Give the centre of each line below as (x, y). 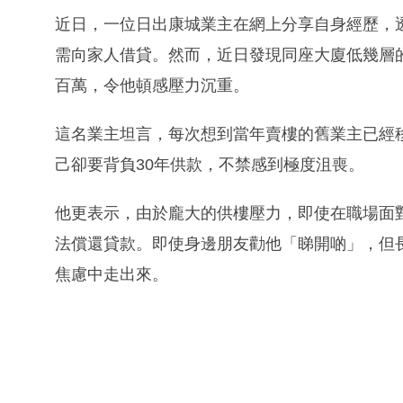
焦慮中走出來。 (112, 274)
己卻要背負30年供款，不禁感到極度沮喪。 (210, 164)
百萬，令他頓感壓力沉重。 (152, 85)
